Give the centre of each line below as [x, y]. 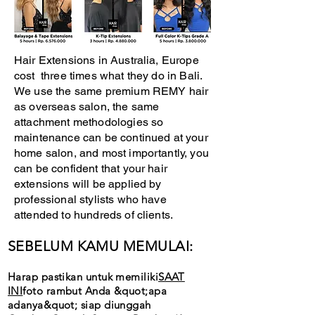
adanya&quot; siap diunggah [79, 305]
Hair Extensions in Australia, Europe [107, 60]
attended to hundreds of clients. [95, 215]
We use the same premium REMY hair [111, 91]
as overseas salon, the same [87, 107]
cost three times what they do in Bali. [108, 76]
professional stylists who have [90, 199]
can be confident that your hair [91, 168]
